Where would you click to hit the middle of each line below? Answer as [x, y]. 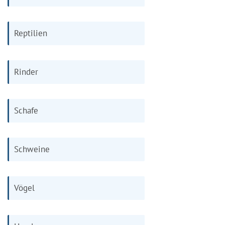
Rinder [26, 72]
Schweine [32, 149]
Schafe [26, 110]
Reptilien [31, 33]
